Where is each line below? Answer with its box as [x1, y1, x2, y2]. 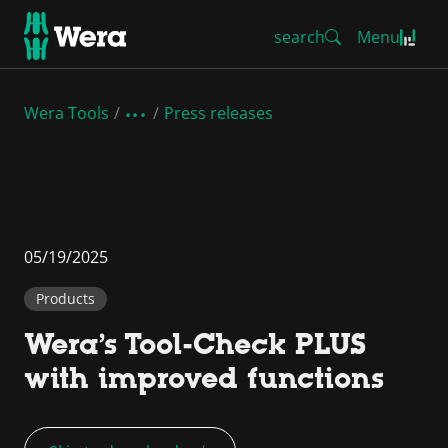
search [274, 26, 325, 48]
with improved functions [24, 362, 384, 394]
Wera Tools [24, 102, 109, 124]
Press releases [164, 102, 274, 124]
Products [36, 289, 95, 308]
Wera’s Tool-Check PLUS [24, 328, 366, 360]
